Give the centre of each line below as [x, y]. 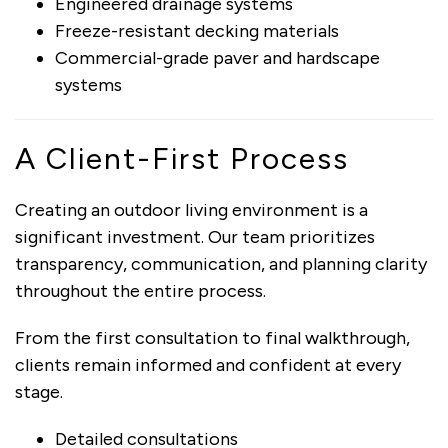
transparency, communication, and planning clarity [221, 263]
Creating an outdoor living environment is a [191, 209]
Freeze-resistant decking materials [197, 30]
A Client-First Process [182, 158]
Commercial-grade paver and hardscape [217, 57]
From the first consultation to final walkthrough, [212, 337]
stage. [39, 391]
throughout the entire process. [140, 290]
